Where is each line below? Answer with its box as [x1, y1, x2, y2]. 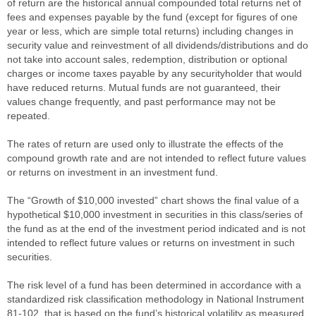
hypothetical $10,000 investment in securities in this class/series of [7, 208, 303, 220]
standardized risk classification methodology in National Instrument [7, 293, 304, 305]
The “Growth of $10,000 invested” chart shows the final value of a [7, 194, 299, 206]
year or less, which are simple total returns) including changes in [7, 25, 293, 37]
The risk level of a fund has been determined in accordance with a [7, 279, 301, 291]
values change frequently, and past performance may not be [7, 95, 276, 107]
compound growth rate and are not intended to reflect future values [7, 152, 306, 164]
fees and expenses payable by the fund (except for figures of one [7, 11, 298, 23]
